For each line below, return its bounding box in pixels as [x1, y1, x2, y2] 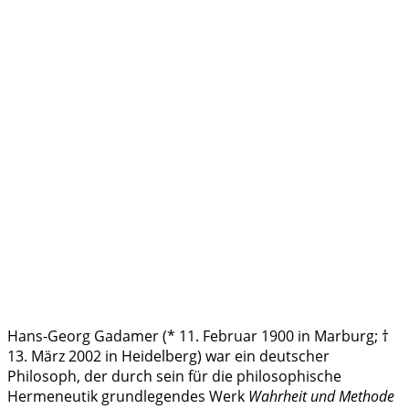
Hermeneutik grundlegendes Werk [7, 385, 248, 406]
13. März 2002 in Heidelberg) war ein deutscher [7, 345, 330, 366]
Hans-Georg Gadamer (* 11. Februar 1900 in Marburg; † [7, 325, 389, 346]
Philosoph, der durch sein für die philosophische [7, 365, 341, 386]
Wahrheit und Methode [248, 385, 394, 406]
